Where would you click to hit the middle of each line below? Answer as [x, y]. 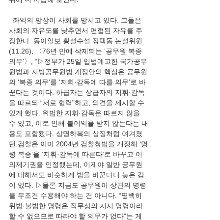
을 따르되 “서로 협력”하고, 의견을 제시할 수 [78, 103]
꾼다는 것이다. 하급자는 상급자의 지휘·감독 [77, 92]
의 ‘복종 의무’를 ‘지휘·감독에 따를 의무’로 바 [77, 82]
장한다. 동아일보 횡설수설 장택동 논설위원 [76, 41]
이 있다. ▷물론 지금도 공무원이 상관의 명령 [78, 185]
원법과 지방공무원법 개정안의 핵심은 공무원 [78, 72]
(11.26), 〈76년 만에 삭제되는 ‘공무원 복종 [76, 51]
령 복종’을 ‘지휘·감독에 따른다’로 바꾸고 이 [76, 154]
